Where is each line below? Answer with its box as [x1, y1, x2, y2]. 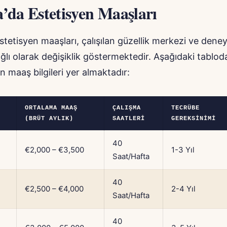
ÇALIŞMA [112, 104, 141, 112]
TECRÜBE [171, 104, 200, 112]
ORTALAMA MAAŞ [25, 104, 78, 112]
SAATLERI [112, 115, 145, 123]
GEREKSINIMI [171, 115, 216, 123]
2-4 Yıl [171, 184, 196, 194]
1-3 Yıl [171, 145, 195, 155]
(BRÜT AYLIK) [25, 115, 73, 123]
